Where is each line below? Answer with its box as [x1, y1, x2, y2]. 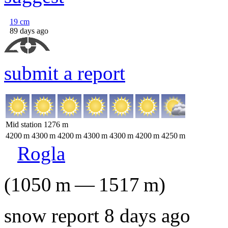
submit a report [4, 62, 125, 84]
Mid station [6, 120, 44, 129]
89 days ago [10, 26, 48, 35]
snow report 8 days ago [4, 205, 190, 226]
